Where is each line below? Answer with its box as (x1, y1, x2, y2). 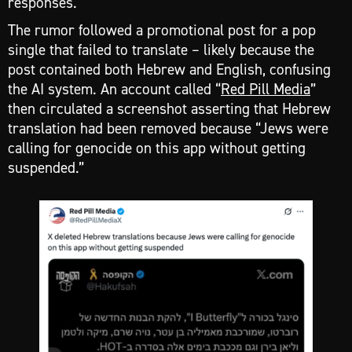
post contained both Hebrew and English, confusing (8, 60, 331, 79)
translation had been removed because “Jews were (8, 119, 328, 137)
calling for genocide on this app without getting (8, 138, 306, 157)
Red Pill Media (221, 79, 310, 98)
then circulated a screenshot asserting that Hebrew (8, 99, 331, 118)
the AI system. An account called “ (8, 79, 221, 98)
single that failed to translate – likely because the (8, 40, 314, 59)
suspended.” (8, 158, 92, 177)
